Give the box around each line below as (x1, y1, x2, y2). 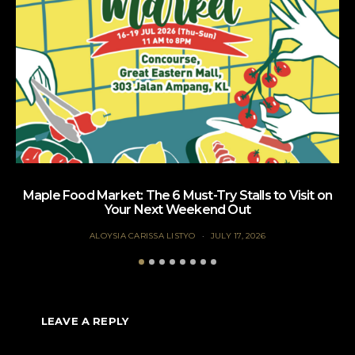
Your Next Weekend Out (104, 202, 251, 218)
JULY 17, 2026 (210, 231, 265, 242)
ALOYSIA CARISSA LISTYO (90, 231, 196, 242)
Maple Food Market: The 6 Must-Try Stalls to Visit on (22, 188, 333, 204)
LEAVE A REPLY (41, 315, 129, 328)
